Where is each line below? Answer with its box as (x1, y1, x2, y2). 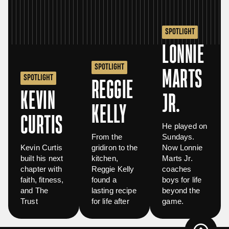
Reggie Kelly (91, 165, 134, 174)
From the (91, 132, 122, 142)
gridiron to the (91, 143, 138, 152)
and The (20, 186, 49, 195)
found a (91, 175, 117, 185)
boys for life (162, 175, 202, 185)
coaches (162, 165, 192, 174)
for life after (91, 197, 129, 206)
